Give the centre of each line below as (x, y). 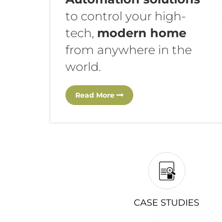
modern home (142, 33)
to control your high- (126, 16)
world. (83, 67)
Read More (96, 95)
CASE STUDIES (166, 203)
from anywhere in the (129, 50)
